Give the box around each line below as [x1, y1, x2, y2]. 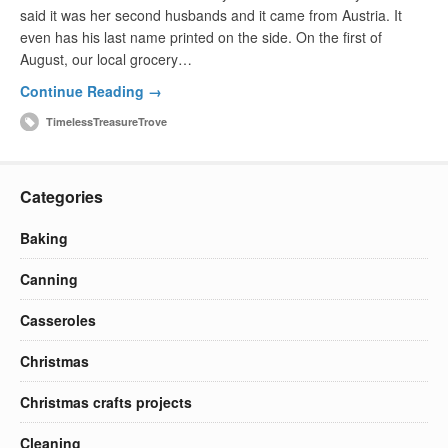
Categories [20, 184, 103, 208]
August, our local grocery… [20, 48, 192, 69]
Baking [20, 227, 68, 248]
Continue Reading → [20, 80, 162, 101]
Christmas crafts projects [20, 391, 192, 412]
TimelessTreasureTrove [46, 113, 167, 129]
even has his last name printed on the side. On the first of [20, 26, 382, 47]
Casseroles [20, 309, 96, 330]
